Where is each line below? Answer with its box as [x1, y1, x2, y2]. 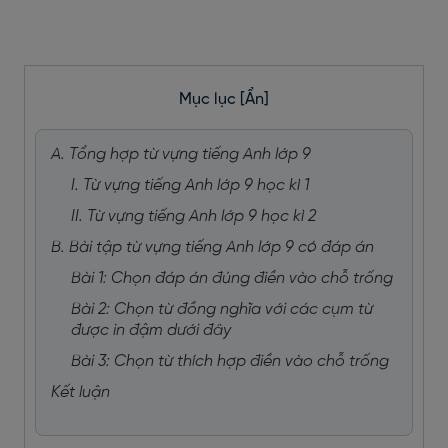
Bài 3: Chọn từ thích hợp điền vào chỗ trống [71, 353, 389, 370]
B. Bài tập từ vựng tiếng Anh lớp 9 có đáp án [51, 239, 374, 256]
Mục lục [179, 91, 240, 108]
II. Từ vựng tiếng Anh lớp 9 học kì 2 [71, 208, 316, 225]
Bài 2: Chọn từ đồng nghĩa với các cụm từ [71, 301, 373, 318]
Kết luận [51, 384, 110, 401]
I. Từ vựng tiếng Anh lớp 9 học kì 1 [71, 177, 309, 194]
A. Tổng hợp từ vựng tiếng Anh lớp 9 [51, 146, 311, 163]
